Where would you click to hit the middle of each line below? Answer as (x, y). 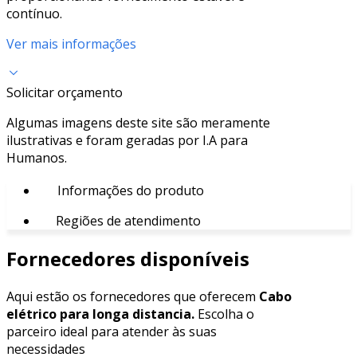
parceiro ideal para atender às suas (112, 331)
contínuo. (34, 13)
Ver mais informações (71, 43)
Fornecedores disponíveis (128, 258)
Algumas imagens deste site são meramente (138, 122)
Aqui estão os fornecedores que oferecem (133, 296)
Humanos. (37, 157)
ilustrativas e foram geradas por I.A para (127, 140)
